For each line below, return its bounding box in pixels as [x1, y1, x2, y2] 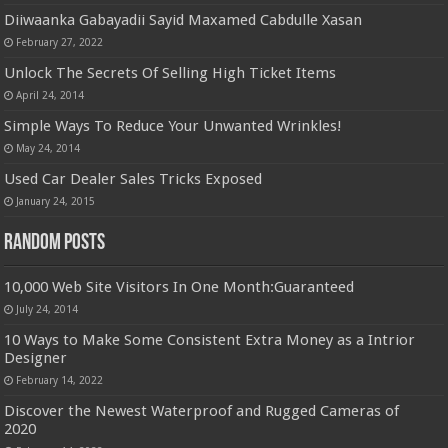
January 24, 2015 [16, 194, 96, 207]
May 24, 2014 [16, 141, 81, 154]
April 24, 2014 [16, 88, 85, 101]
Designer [4, 348, 68, 367]
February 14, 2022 [16, 373, 104, 386]
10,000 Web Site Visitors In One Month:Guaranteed [4, 277, 355, 296]
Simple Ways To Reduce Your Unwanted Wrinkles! [4, 116, 343, 135]
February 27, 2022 [16, 35, 104, 48]
